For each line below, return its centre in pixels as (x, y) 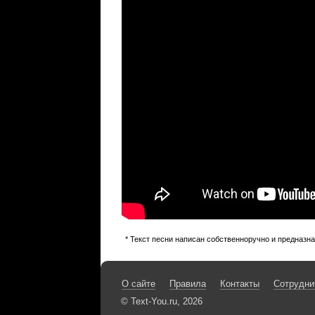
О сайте (139, 284)
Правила (188, 284)
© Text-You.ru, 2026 (161, 301)
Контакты (240, 284)
